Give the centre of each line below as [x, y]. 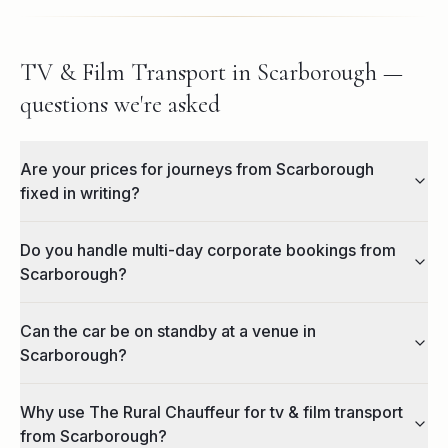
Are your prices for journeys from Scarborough [197, 169]
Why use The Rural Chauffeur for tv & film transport [211, 412]
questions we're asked [120, 104]
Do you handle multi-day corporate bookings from [208, 250]
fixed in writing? [80, 193]
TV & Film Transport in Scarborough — [211, 72]
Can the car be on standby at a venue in [168, 331]
